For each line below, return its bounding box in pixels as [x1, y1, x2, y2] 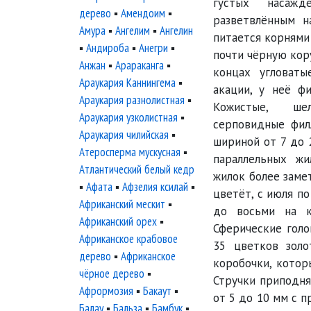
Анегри [139, 40, 168, 56]
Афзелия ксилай [122, 179, 188, 194]
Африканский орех [79, 214, 157, 229]
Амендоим [121, 6, 165, 21]
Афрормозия [79, 283, 133, 299]
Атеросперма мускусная [79, 144, 180, 160]
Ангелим [115, 23, 150, 38]
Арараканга [115, 58, 164, 73]
